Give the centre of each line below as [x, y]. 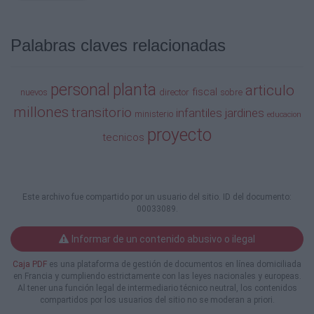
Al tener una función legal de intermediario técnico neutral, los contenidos [157, 288]
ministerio [153, 114]
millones [41, 112]
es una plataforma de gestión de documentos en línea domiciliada [174, 264]
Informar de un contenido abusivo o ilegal [163, 239]
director [174, 92]
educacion [284, 114]
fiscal [204, 91]
